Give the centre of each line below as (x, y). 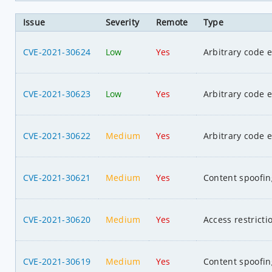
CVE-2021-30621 (57, 177)
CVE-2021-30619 (57, 261)
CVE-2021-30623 (57, 93)
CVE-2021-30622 (57, 135)
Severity (122, 22)
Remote (172, 22)
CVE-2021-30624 (57, 52)
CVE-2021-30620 (57, 219)
